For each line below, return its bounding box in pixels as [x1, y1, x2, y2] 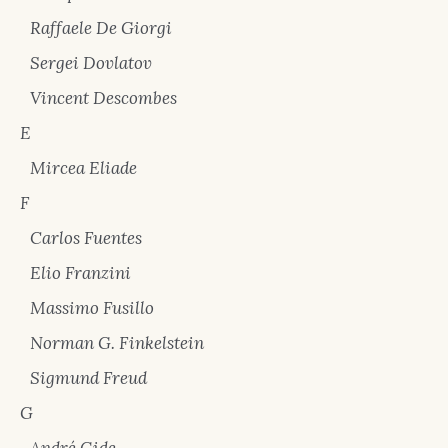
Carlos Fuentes [30, 226, 142, 249]
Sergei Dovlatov [30, 51, 152, 74]
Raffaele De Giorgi [30, 16, 172, 39]
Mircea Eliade [30, 156, 137, 179]
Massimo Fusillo [30, 296, 154, 319]
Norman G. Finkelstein [30, 331, 204, 354]
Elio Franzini [30, 261, 131, 284]
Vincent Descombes [30, 86, 177, 109]
